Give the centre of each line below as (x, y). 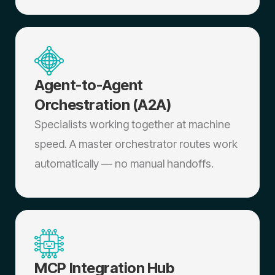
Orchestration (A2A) (103, 105)
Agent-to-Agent (89, 85)
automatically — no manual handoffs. (124, 164)
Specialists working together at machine (133, 125)
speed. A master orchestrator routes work (136, 144)
